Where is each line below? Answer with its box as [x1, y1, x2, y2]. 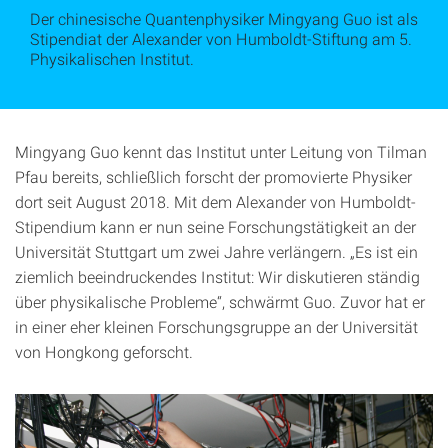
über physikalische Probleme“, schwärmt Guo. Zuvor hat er [15, 291, 425, 312]
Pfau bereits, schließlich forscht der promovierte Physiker [15, 166, 412, 187]
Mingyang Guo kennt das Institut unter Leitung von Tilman [15, 141, 427, 162]
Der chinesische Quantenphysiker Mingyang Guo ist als [30, 8, 418, 29]
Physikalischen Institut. [30, 48, 194, 69]
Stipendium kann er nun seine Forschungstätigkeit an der [15, 216, 416, 237]
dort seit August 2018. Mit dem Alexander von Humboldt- [15, 191, 416, 212]
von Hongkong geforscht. [15, 341, 193, 362]
